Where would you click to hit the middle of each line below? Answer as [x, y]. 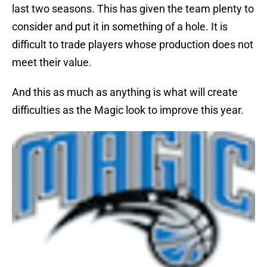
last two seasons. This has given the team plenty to [133, 9]
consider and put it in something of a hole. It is [120, 27]
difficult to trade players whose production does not [133, 45]
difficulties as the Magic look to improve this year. [128, 110]
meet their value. [52, 63]
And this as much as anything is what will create [125, 92]
